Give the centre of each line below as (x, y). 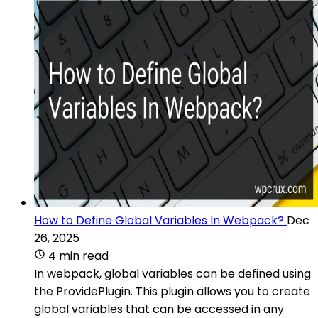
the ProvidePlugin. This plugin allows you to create (172, 291)
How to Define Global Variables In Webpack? (159, 220)
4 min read (78, 256)
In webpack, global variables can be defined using (172, 273)
